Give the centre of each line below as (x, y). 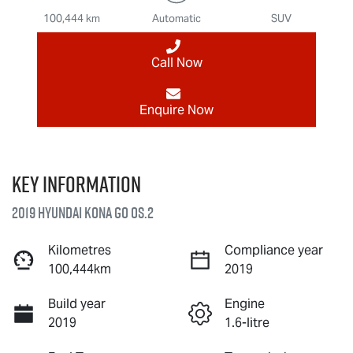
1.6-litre (247, 322)
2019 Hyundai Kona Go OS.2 (83, 212)
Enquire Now (176, 110)
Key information (76, 184)
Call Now (176, 62)
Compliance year (274, 250)
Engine (245, 303)
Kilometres (80, 250)
